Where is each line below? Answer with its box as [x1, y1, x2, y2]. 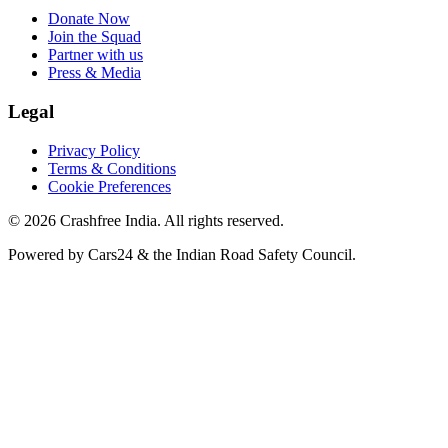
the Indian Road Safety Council [153, 245, 352, 263]
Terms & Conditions [48, 159, 176, 177]
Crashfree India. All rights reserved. [56, 211, 284, 229]
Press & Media [48, 64, 141, 82]
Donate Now [48, 10, 130, 28]
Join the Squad [48, 28, 141, 46]
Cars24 [88, 245, 133, 263]
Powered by [8, 245, 88, 263]
